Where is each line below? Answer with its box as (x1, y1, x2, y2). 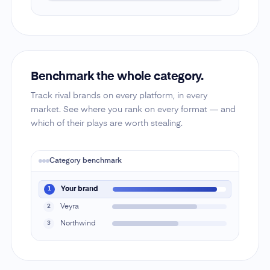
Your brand (60, 185, 98, 193)
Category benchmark (49, 157, 122, 165)
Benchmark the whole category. (30, 71, 204, 83)
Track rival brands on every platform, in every (30, 91, 207, 100)
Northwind (60, 219, 96, 227)
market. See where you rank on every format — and (30, 105, 236, 114)
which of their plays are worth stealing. (30, 119, 183, 128)
